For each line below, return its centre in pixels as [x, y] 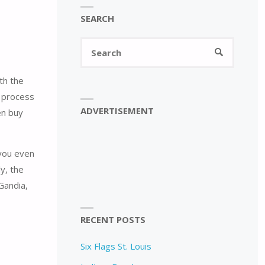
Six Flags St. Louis [116, 246]
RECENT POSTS [113, 220]
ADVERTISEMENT [117, 110]
